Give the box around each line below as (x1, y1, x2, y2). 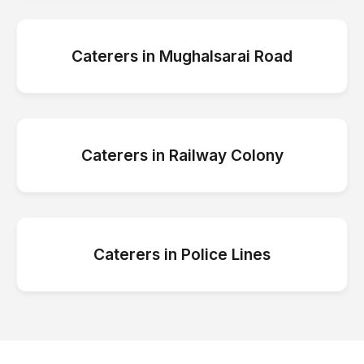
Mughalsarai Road (159, 46, 292, 66)
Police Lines (181, 245, 271, 264)
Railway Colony (168, 145, 284, 165)
